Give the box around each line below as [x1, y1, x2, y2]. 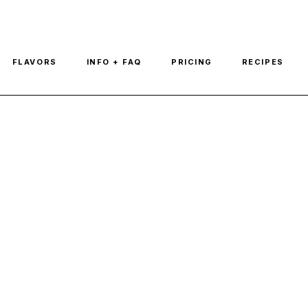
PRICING [171, 56, 212, 67]
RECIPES [241, 56, 284, 67]
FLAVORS [12, 56, 57, 67]
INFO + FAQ [86, 56, 142, 67]
